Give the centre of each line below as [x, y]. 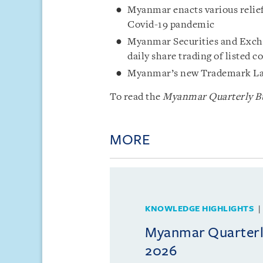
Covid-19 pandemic [171, 25]
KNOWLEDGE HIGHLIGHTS [199, 208]
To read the [136, 97]
